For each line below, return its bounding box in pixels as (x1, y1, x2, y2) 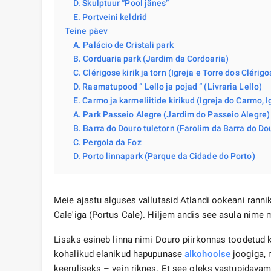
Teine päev (65, 26, 108, 36)
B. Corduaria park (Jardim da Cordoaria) (73, 54, 229, 64)
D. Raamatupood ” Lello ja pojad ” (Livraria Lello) (73, 82, 262, 92)
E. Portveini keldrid (73, 12, 147, 22)
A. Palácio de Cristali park (73, 40, 174, 50)
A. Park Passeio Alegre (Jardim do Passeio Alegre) (73, 109, 270, 120)
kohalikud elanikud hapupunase (54, 249, 185, 260)
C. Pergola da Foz (73, 137, 142, 148)
